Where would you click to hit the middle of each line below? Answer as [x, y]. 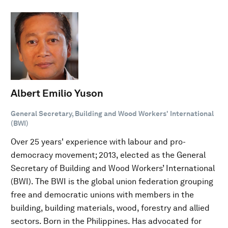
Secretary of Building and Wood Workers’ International [113, 168]
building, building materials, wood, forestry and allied [110, 208]
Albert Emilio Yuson [57, 93]
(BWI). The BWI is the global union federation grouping [112, 181]
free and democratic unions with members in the [102, 195]
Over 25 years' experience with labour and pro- [98, 142]
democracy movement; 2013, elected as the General [108, 155]
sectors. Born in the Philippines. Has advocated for [106, 221]
